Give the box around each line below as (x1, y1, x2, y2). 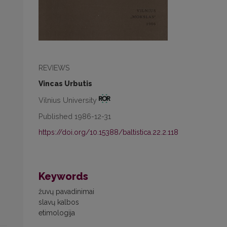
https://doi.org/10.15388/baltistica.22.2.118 (39, 128, 178, 136)
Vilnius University (39, 95, 99, 104)
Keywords (39, 170, 88, 182)
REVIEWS (39, 63, 70, 72)
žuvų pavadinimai (39, 187, 94, 196)
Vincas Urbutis (39, 80, 92, 88)
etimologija (39, 208, 75, 217)
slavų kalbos (39, 198, 79, 206)
